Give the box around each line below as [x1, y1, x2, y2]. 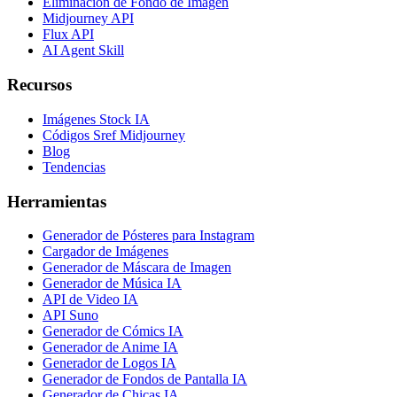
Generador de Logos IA [43, 355, 176, 371]
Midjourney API [43, 11, 134, 27]
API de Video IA [43, 292, 138, 307]
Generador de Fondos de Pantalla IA [43, 371, 247, 387]
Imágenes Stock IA [43, 111, 150, 127]
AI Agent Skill [43, 43, 124, 58]
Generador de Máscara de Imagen [43, 260, 231, 276]
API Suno [43, 307, 98, 323]
